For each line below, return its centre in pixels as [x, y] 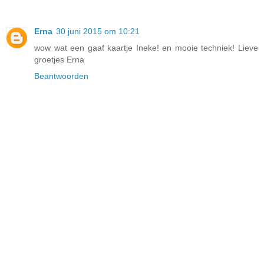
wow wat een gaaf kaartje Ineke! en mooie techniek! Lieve [146, 47]
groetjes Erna [59, 59]
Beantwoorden [61, 76]
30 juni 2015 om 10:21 [98, 31]
